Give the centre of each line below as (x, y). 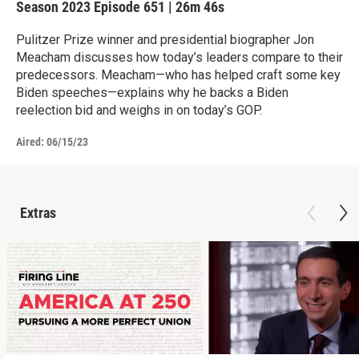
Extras (38, 213)
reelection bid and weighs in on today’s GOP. (139, 110)
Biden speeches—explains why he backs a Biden (152, 93)
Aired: (30, 142)
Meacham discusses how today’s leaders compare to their (179, 57)
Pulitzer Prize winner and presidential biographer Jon (165, 40)
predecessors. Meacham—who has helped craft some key (178, 75)
